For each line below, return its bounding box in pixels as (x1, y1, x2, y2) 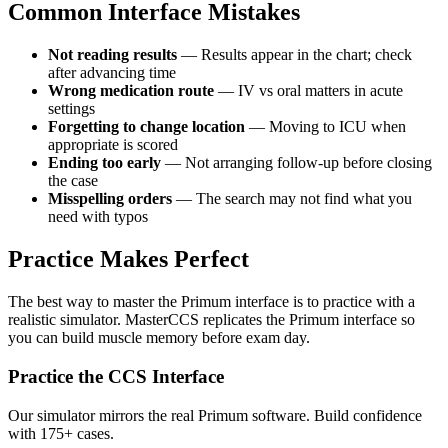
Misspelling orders (48, 190, 172, 208)
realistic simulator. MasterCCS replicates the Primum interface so (8, 311, 415, 329)
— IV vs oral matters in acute (214, 82, 403, 100)
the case (48, 172, 98, 190)
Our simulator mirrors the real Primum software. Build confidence (8, 406, 422, 424)
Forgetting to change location (48, 118, 245, 136)
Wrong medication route (48, 82, 214, 100)
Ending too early (48, 154, 161, 172)
